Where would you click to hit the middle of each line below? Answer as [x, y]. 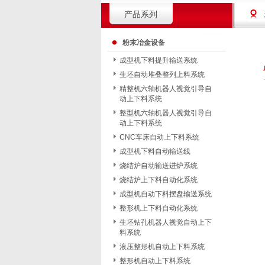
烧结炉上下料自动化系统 [159, 180]
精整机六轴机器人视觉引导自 [166, 89]
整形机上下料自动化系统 [159, 208]
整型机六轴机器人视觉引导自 [166, 113]
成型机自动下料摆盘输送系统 [166, 194]
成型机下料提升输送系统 [159, 60]
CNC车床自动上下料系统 [159, 137]
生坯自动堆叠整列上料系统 [162, 75]
